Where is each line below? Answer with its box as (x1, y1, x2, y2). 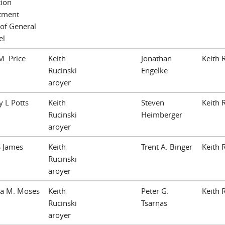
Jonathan (141, 53, 172, 63)
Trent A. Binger (141, 141, 192, 152)
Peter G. (141, 185, 169, 196)
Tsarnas (141, 197, 167, 208)
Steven (141, 97, 164, 107)
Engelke (141, 65, 168, 75)
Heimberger (141, 109, 182, 120)
